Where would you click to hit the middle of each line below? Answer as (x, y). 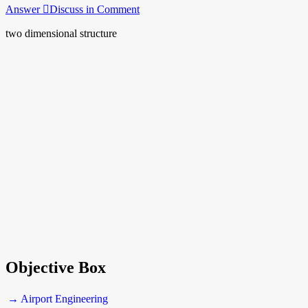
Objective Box (56, 267)
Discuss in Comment (95, 9)
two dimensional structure (61, 33)
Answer (24, 9)
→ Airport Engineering (58, 298)
